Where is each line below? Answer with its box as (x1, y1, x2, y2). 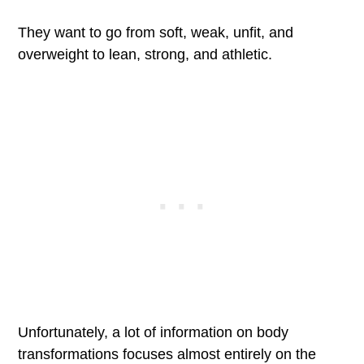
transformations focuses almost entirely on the (18, 346, 317, 362)
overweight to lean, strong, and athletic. (18, 46, 273, 63)
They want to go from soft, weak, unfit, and (18, 24, 294, 41)
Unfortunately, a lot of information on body (18, 324, 289, 340)
